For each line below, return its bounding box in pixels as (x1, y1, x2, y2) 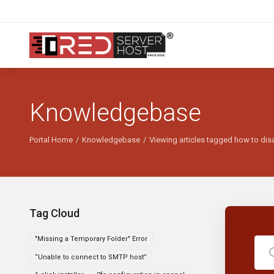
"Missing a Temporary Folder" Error (35, 235, 147, 243)
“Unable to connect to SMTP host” (35, 253, 147, 261)
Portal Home (29, 135, 73, 144)
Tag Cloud (24, 207, 80, 220)
